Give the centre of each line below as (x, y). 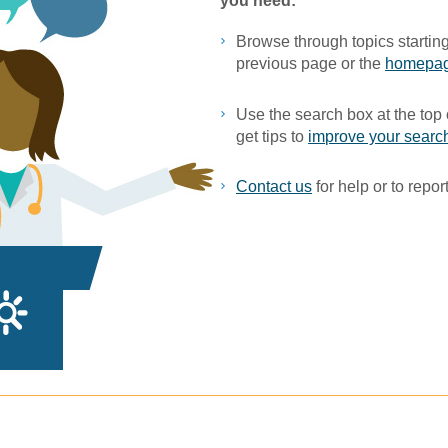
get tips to (272, 136)
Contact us (274, 186)
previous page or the (311, 64)
